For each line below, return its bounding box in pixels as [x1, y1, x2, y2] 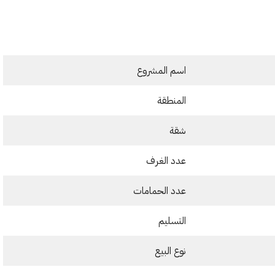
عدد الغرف [146, 153, 186, 168]
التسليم [158, 214, 186, 228]
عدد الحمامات [133, 184, 186, 198]
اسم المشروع [137, 63, 186, 78]
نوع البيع [155, 244, 186, 258]
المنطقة [157, 93, 186, 108]
